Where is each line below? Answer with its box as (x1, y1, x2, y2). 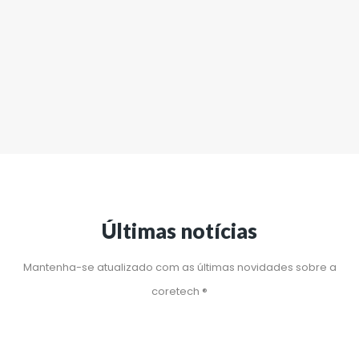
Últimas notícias (102, 218, 257, 244)
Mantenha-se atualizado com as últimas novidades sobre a (22, 260, 337, 275)
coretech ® (151, 284, 208, 299)
